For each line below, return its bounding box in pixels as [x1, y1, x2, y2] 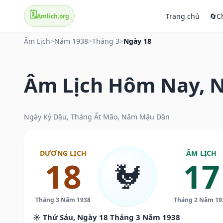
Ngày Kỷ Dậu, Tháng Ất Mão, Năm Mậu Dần [24, 111, 170, 121]
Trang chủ [166, 11, 200, 21]
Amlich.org [37, 11, 69, 20]
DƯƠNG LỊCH [39, 148, 87, 158]
